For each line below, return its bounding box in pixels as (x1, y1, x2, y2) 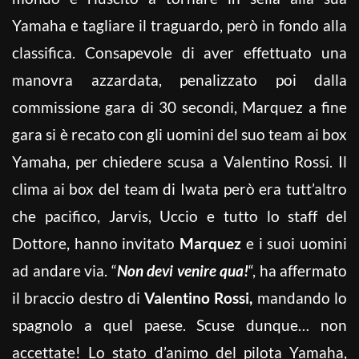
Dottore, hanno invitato (12, 233, 180, 252)
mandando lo (252, 288, 348, 307)
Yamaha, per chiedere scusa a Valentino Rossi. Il (12, 151, 347, 171)
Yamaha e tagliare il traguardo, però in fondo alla (12, 15, 347, 34)
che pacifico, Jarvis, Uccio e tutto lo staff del (12, 206, 347, 225)
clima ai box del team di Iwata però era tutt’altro (12, 179, 347, 198)
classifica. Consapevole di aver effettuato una (12, 42, 347, 62)
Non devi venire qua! (116, 260, 248, 280)
